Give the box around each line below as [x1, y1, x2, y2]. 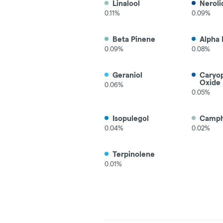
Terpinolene [112, 150, 155, 158]
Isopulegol [112, 114, 149, 122]
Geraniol [112, 71, 142, 79]
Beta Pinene [112, 35, 155, 43]
